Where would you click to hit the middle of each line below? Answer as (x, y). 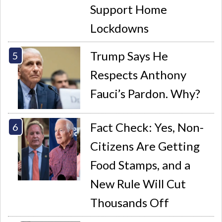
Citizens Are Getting (145, 146)
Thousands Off (130, 203)
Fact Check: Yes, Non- (147, 127)
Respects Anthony (139, 75)
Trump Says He (129, 56)
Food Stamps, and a (140, 165)
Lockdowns (120, 28)
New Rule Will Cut (138, 184)
